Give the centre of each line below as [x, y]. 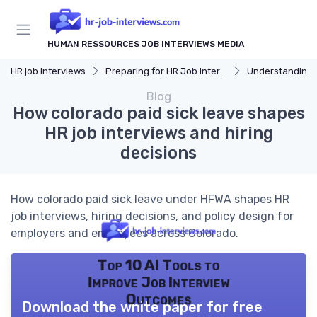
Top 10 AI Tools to [158, 265]
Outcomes [158, 299]
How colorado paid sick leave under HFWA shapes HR [150, 200]
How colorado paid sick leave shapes [158, 114]
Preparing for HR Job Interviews [163, 71]
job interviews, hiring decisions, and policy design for [152, 217]
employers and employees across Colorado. [125, 234]
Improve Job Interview [158, 282]
